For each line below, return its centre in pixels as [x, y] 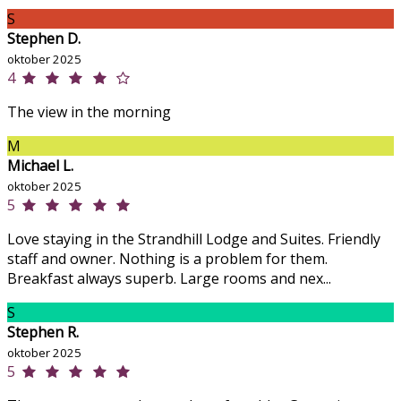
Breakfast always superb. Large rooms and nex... [169, 279]
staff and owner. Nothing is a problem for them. [167, 259]
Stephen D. [44, 39]
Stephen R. [43, 333]
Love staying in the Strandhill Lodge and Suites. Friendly [194, 239]
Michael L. [40, 166]
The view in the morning [89, 112]
